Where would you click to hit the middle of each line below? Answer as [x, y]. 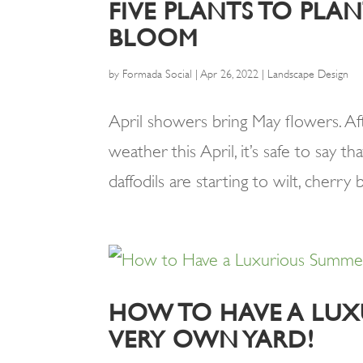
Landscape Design [308, 74]
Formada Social [158, 74]
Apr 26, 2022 [230, 74]
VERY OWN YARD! [212, 339]
